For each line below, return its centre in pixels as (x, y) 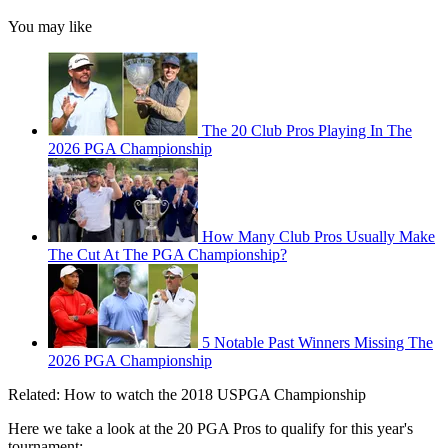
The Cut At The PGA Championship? (167, 255)
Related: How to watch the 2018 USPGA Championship (187, 395)
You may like (50, 27)
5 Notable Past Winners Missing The (317, 343)
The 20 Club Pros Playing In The (307, 131)
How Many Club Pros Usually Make (318, 237)
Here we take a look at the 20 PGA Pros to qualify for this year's (210, 429)
